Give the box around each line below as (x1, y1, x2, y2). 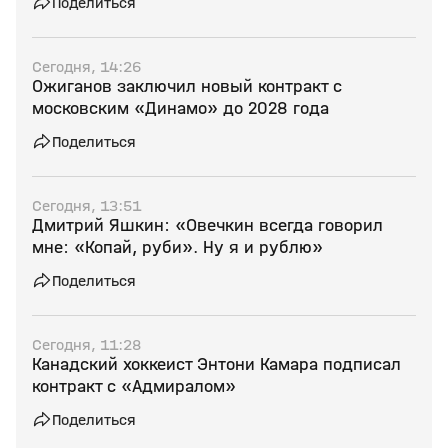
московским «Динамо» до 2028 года (32, 98, 329, 119)
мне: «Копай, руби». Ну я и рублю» (32, 237, 323, 258)
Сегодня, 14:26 (32, 57, 141, 76)
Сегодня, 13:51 (32, 196, 141, 215)
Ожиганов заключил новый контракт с (32, 76, 342, 97)
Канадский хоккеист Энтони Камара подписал (32, 354, 401, 375)
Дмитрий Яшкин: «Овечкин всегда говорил (32, 215, 383, 236)
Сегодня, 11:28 (32, 335, 141, 354)
